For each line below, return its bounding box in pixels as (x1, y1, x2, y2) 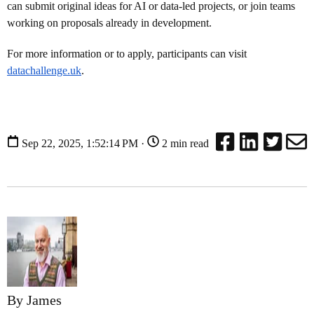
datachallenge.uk (7, 64, 81, 76)
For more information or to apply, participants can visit (7, 47, 247, 60)
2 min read (159, 137, 209, 150)
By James (7, 292, 62, 308)
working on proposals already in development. (7, 16, 212, 29)
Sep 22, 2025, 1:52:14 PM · (19, 137, 147, 150)
